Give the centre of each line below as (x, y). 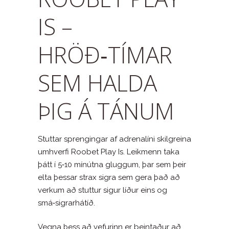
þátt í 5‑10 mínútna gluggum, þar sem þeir (112, 164)
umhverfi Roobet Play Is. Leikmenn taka (109, 152)
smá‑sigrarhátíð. (66, 203)
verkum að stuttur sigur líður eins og (102, 190)
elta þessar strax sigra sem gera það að (109, 177)
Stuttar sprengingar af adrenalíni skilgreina (114, 139)
